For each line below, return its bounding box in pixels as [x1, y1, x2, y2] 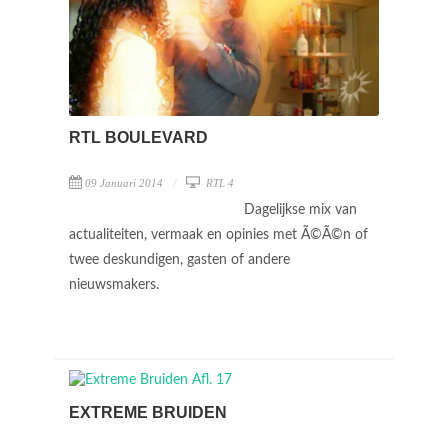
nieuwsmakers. [69, 277, 163, 292]
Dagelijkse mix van [244, 202, 357, 217]
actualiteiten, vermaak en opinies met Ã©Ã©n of [69, 227, 368, 242]
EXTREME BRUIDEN [69, 404, 227, 421]
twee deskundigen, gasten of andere [69, 252, 290, 267]
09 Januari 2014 [85, 176, 163, 189]
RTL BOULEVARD [69, 128, 208, 146]
